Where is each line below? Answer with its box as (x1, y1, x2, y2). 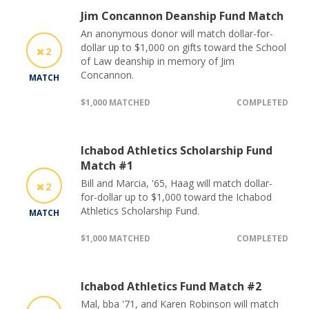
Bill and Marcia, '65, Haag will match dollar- (81, 176, 272, 190)
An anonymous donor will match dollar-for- (81, 26, 273, 40)
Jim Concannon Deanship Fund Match (81, 8, 283, 23)
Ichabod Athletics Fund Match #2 (81, 278, 261, 294)
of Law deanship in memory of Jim (81, 54, 235, 68)
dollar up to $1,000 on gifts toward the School (81, 40, 286, 54)
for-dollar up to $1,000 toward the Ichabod (81, 190, 272, 203)
